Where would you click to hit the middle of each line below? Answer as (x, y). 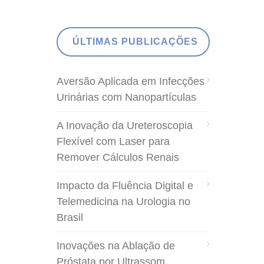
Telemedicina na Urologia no (123, 201)
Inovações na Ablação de (116, 245)
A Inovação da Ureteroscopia (125, 125)
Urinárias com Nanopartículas (126, 97)
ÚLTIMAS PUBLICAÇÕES (135, 41)
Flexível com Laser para (113, 141)
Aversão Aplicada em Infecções (131, 81)
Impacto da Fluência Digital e (125, 185)
